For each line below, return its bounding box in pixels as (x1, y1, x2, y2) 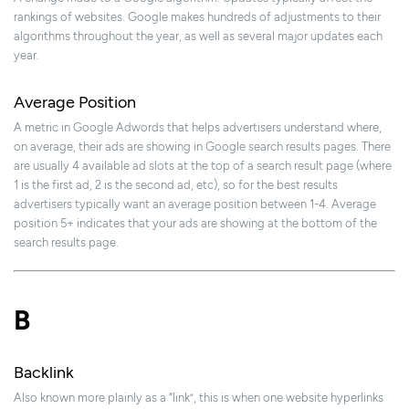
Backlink (14, 362, 74, 383)
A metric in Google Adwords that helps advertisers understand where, (14, 121, 382, 135)
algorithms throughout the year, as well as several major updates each (14, 29, 383, 44)
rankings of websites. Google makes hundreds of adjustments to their (14, 10, 381, 25)
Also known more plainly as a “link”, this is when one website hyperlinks (14, 391, 383, 405)
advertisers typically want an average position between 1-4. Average (14, 197, 376, 212)
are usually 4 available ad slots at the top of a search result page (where (14, 159, 392, 173)
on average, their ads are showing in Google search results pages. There (14, 140, 391, 154)
